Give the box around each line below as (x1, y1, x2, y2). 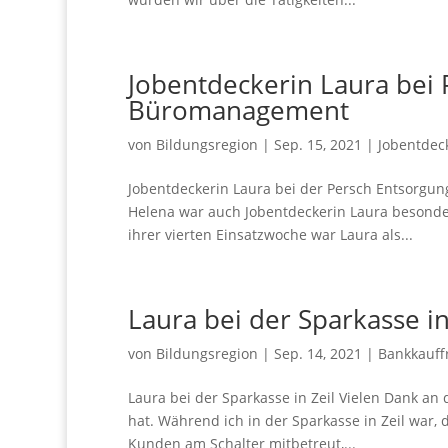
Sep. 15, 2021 (273, 134, 362, 154)
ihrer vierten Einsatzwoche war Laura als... (127, 224, 413, 244)
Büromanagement (127, 91, 349, 128)
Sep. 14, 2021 (273, 343, 362, 363)
